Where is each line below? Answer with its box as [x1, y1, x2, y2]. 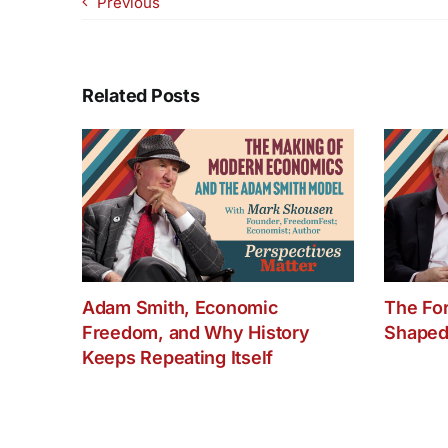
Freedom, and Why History [81, 321, 310, 343]
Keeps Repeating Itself [81, 346, 274, 368]
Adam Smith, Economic [81, 296, 278, 318]
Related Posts [81, 85, 200, 107]
